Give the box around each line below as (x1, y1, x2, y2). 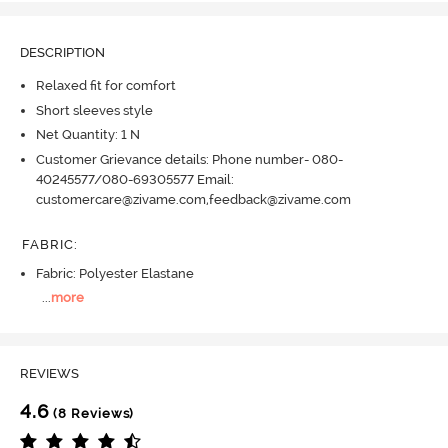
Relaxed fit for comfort (35, 78, 176, 94)
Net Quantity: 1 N (35, 127, 140, 143)
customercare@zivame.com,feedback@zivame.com (35, 191, 351, 207)
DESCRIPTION (19, 44, 105, 60)
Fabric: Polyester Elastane (35, 265, 194, 281)
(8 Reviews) (49, 405, 135, 421)
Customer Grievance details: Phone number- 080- (35, 151, 343, 167)
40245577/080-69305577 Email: (35, 171, 234, 187)
